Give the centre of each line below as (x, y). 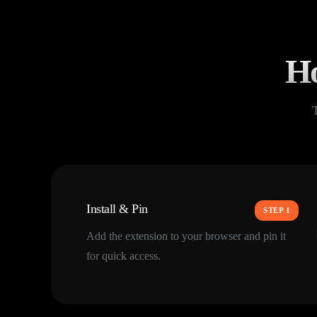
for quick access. (123, 255)
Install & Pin (117, 208)
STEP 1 (277, 210)
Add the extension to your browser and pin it (186, 236)
